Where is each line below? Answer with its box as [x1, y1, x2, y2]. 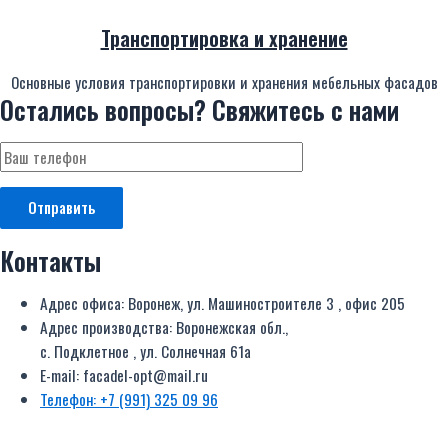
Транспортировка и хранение [100, 23, 348, 53]
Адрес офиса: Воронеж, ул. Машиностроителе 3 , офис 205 [40, 292, 405, 314]
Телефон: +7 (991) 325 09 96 [40, 388, 218, 410]
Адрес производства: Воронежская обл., [40, 316, 288, 338]
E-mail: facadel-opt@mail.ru [40, 364, 208, 386]
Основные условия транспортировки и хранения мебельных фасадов [10, 71, 438, 93]
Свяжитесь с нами [212, 91, 399, 128]
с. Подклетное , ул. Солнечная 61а [40, 340, 251, 362]
